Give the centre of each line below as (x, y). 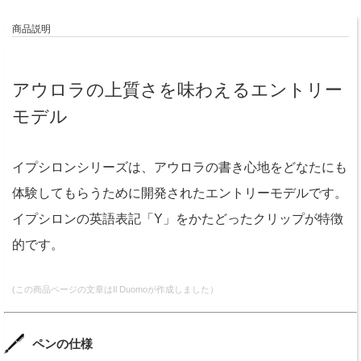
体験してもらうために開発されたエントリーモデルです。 (180, 193)
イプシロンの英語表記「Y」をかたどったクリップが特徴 (178, 219)
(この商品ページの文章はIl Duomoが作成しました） (115, 290)
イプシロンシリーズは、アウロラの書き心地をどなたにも (180, 168)
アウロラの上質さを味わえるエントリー (177, 90)
